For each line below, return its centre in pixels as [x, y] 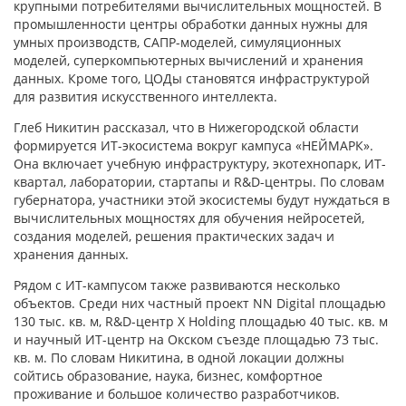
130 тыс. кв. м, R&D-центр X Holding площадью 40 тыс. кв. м [201, 322]
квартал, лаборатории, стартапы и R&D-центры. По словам [199, 182]
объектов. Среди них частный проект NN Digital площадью [200, 304]
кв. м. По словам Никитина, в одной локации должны [179, 358]
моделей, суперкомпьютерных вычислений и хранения [188, 61]
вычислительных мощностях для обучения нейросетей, [189, 218]
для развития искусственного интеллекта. [145, 97]
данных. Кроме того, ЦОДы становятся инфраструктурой [192, 79]
